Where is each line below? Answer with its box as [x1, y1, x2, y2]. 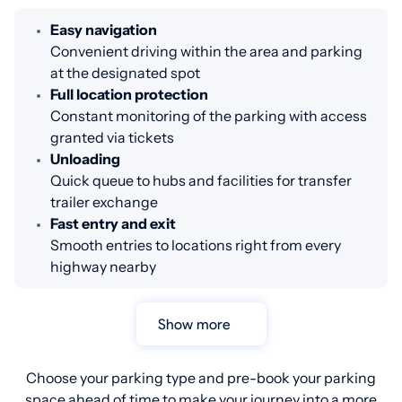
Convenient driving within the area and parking [50, 42, 363, 61]
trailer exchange [50, 193, 158, 212]
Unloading [50, 150, 120, 169]
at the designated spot [50, 64, 200, 83]
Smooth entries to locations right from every [50, 236, 341, 255]
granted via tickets [50, 128, 174, 147]
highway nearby [50, 258, 156, 276]
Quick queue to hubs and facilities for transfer [50, 171, 352, 190]
